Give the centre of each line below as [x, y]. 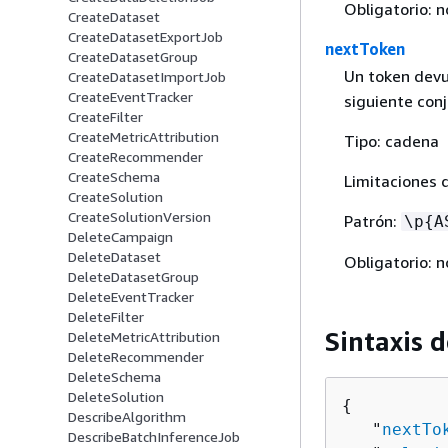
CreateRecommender [135, 157]
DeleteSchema [114, 377]
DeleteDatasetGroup [133, 277]
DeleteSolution [116, 397]
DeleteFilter [106, 317]
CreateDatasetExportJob [145, 37]
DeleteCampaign [120, 237]
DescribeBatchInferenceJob [154, 437]
